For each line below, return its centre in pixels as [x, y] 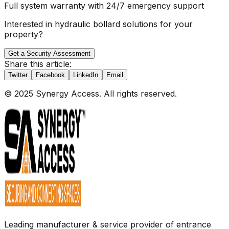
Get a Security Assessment [49, 54]
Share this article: [38, 64]
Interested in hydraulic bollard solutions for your [98, 24]
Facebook [50, 75]
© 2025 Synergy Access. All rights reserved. [90, 94]
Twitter [18, 75]
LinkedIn [86, 75]
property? [24, 35]
